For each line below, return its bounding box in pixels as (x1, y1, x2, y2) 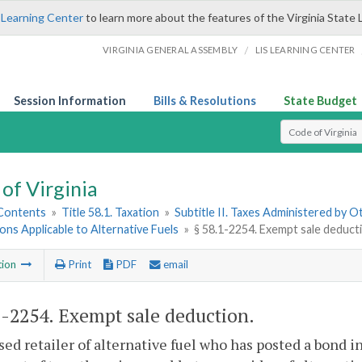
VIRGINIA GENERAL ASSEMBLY (103, 44, 238, 55)
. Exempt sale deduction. (48, 302, 255, 328)
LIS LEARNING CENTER (255, 44, 356, 55)
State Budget (284, 94, 357, 107)
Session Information (14, 94, 126, 107)
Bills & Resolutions (154, 94, 256, 107)
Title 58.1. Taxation (61, 205, 160, 220)
